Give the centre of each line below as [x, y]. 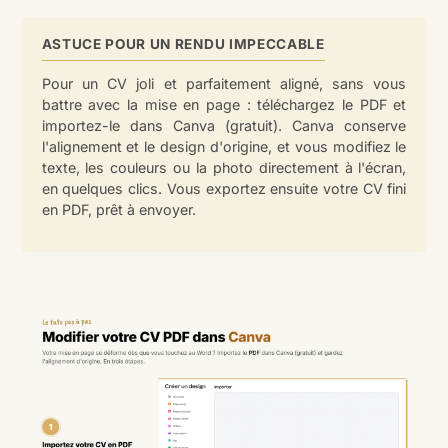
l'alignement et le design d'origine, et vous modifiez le [224, 146]
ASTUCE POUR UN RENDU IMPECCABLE [183, 43]
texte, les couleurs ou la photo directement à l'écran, [224, 167]
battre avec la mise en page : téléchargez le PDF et [224, 104]
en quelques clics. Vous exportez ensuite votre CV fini [224, 188]
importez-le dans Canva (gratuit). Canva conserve [224, 125]
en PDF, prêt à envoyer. [118, 209]
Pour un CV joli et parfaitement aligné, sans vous [224, 83]
